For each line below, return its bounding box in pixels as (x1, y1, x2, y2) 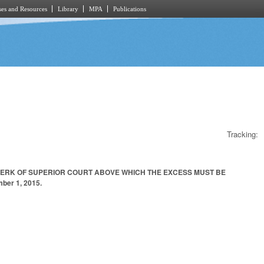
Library (58, 5, 78, 12)
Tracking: (227, 128, 258, 140)
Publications (113, 5, 146, 12)
